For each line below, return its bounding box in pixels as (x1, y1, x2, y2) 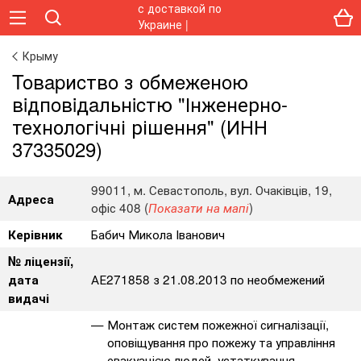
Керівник (8, 226, 63, 243)
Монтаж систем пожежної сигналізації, (107, 315, 329, 333)
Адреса (8, 190, 54, 208)
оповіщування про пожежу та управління (107, 333, 335, 351)
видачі (8, 289, 49, 307)
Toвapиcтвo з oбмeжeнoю (12, 67, 248, 95)
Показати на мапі (148, 199, 249, 216)
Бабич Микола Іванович (91, 225, 225, 243)
